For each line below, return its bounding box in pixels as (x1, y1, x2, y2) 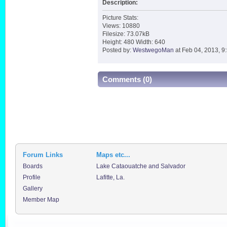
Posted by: (102, 46, 133, 54)
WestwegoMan (132, 46, 174, 54)
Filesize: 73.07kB (102, 30, 149, 37)
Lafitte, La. (96, 174, 125, 181)
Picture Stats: (102, 14, 138, 21)
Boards (22, 163, 43, 170)
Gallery (22, 185, 43, 193)
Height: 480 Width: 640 (102, 38, 165, 46)
